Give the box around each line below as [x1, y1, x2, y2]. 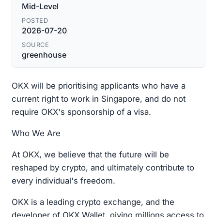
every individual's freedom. [12, 175, 115, 186]
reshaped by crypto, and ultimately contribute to [12, 162, 194, 172]
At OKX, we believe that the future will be [12, 149, 169, 159]
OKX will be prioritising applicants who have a [12, 81, 186, 91]
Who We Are [12, 128, 61, 139]
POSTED [22, 16, 48, 24]
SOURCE [22, 41, 49, 49]
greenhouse [22, 50, 66, 60]
